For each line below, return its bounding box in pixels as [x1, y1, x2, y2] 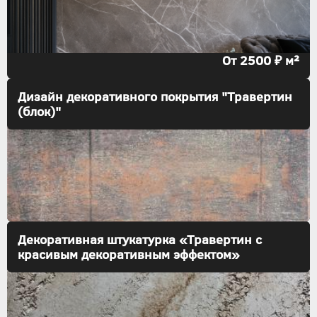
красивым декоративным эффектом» [18, 245, 240, 263]
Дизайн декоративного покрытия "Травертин [18, 87, 292, 105]
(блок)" [18, 102, 61, 120]
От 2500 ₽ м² [222, 51, 299, 69]
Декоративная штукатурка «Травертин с [18, 230, 262, 248]
